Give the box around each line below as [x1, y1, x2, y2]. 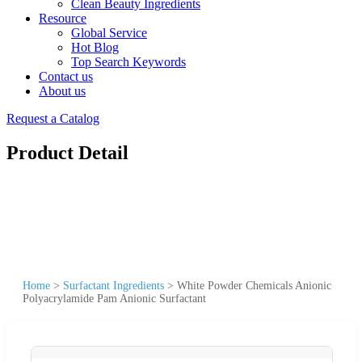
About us [39, 84, 86, 98]
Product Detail [6, 141, 128, 163]
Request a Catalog [6, 112, 99, 125]
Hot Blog [71, 40, 119, 54]
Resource [39, 11, 86, 25]
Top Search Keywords [71, 55, 186, 69]
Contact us [39, 69, 93, 83]
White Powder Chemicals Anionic [177, 279, 331, 292]
